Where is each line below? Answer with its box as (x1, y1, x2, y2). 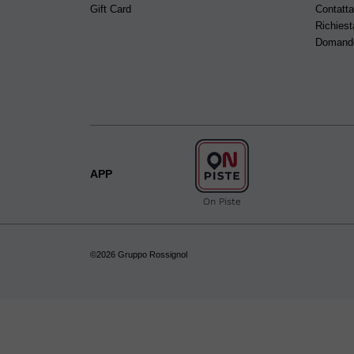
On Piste (202, 196, 241, 208)
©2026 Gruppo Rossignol (90, 250, 187, 260)
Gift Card (90, 2, 131, 15)
